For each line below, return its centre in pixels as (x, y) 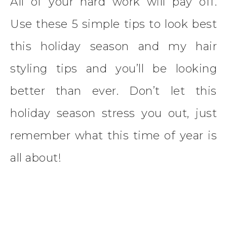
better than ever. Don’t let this (113, 91)
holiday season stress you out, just (113, 113)
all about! (36, 158)
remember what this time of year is (113, 136)
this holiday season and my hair (113, 47)
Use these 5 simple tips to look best (113, 24)
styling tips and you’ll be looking (113, 69)
